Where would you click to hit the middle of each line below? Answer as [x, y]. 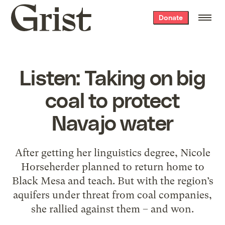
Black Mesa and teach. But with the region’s [113, 181]
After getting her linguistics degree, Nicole [113, 152]
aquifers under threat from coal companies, [113, 195]
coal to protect [113, 99]
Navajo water [113, 122]
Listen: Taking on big [113, 77]
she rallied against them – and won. [113, 209]
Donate [171, 17]
